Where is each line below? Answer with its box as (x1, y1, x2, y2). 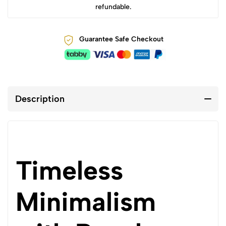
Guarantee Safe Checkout (79, 34, 163, 43)
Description (15, 93, 65, 104)
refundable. (95, 2, 131, 11)
